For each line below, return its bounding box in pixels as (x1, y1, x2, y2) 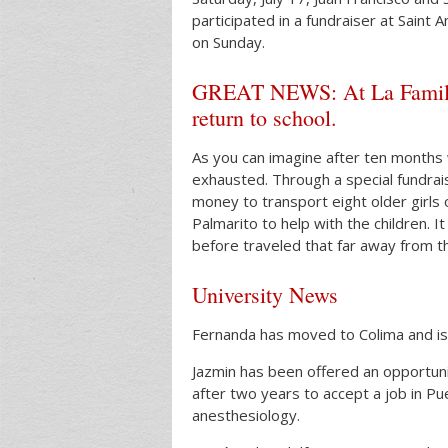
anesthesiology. (192, 404, 300, 425)
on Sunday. (192, 31, 265, 52)
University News (192, 279, 338, 309)
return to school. (192, 102, 337, 132)
